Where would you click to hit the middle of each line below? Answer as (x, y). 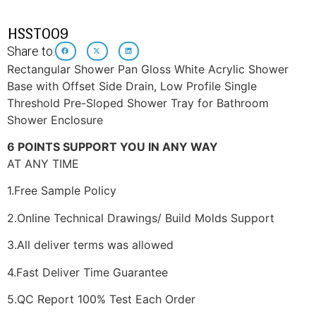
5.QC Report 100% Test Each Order (101, 299)
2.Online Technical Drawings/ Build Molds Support (141, 218)
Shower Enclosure (55, 120)
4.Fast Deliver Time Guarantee (87, 272)
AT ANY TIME (43, 163)
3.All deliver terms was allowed (90, 245)
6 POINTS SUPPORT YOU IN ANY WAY (113, 146)
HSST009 (38, 33)
